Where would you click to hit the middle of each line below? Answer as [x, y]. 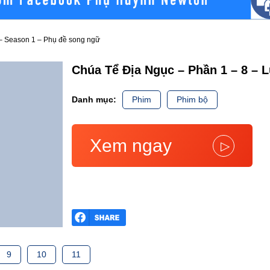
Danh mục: [94, 100]
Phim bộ [192, 100]
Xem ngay [131, 146]
